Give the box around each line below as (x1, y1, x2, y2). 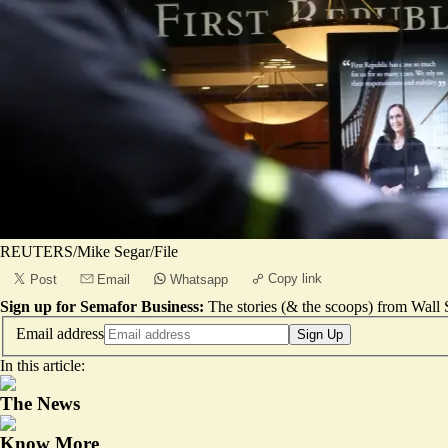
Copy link (268, 271, 322, 286)
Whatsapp (170, 272, 228, 287)
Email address (16, 324, 104, 342)
